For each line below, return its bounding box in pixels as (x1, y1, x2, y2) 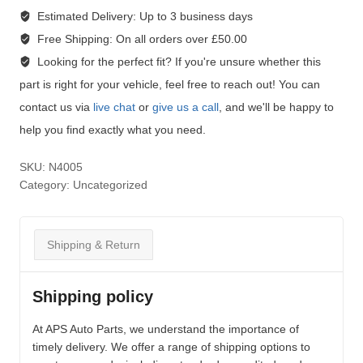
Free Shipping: (36, 32, 116, 46)
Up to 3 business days (139, 10, 253, 23)
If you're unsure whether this (171, 55, 321, 69)
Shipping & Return (47, 238, 140, 252)
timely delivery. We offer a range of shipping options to (32, 340, 310, 354)
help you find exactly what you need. (19, 123, 206, 137)
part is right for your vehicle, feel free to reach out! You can (19, 78, 320, 92)
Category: (19, 178, 73, 192)
